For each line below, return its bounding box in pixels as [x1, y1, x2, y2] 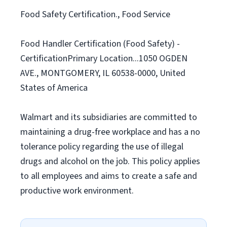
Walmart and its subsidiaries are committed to [20, 111, 197, 124]
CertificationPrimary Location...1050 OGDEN [20, 52, 187, 65]
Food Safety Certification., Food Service [20, 8, 170, 21]
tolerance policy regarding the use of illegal [20, 140, 183, 153]
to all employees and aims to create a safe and [20, 170, 197, 182]
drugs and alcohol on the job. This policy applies [20, 155, 200, 168]
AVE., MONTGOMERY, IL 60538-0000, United [20, 67, 185, 80]
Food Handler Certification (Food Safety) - [20, 37, 180, 50]
